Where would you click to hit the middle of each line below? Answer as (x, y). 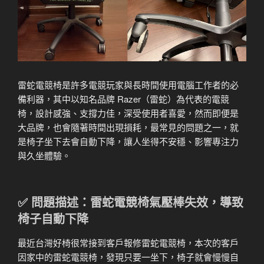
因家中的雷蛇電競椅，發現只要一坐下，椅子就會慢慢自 (128, 256)
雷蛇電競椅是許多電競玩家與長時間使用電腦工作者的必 (128, 85)
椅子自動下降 (53, 218)
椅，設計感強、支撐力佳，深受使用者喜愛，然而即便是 (128, 113)
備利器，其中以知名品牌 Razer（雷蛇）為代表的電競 (123, 99)
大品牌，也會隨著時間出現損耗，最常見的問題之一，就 (128, 127)
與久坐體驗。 (44, 156)
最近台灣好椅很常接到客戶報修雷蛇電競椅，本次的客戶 (128, 242)
